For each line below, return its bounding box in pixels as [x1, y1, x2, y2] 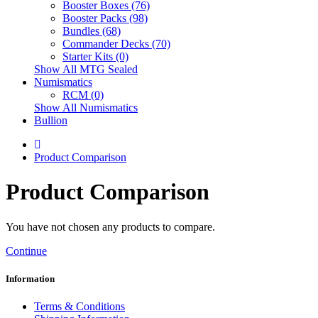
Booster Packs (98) [62, 12, 148, 24]
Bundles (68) [62, 25, 121, 37]
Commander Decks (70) [62, 38, 170, 50]
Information [6, 273, 55, 285]
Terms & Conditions [34, 300, 125, 313]
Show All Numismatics [34, 102, 138, 114]
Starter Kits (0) [62, 50, 128, 62]
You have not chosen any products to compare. [6, 220, 215, 233]
